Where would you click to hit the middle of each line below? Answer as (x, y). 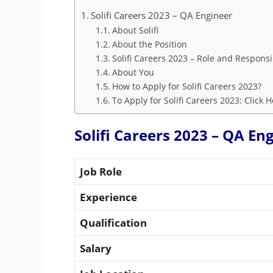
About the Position (149, 44)
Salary (96, 248)
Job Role (101, 171)
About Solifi (135, 30)
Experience (108, 197)
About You (133, 72)
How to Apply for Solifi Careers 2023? (186, 86)
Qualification (113, 222)
